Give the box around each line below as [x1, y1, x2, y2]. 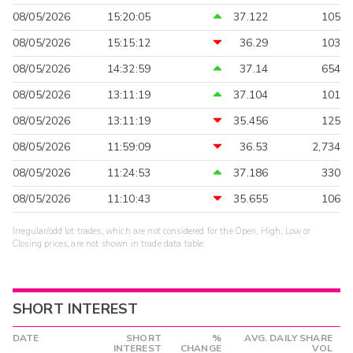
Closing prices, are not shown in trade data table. [13, 238, 206, 251]
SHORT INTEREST [13, 299, 139, 319]
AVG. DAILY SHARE [244, 332, 333, 345]
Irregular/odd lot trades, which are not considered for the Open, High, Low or [13, 225, 311, 238]
